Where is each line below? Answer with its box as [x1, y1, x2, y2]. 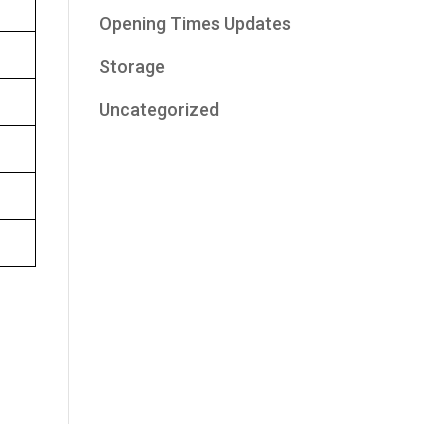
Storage [98, 56, 165, 77]
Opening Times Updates [98, 13, 291, 34]
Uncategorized [98, 99, 219, 120]
